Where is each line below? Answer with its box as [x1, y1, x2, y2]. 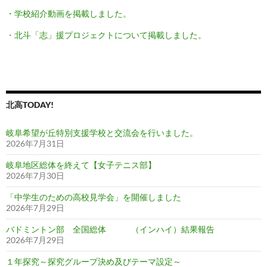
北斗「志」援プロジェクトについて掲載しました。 [14, 30, 206, 41]
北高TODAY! [6, 100, 54, 110]
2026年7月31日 [6, 138, 64, 149]
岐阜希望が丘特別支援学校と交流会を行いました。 [6, 128, 198, 138]
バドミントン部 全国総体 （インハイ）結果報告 [6, 224, 215, 235]
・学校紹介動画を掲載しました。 [6, 8, 131, 19]
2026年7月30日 [6, 170, 64, 181]
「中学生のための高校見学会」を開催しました [6, 192, 181, 203]
